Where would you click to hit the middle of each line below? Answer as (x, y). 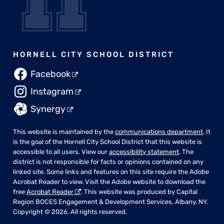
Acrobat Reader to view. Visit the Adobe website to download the (109, 182)
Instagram (52, 92)
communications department (159, 132)
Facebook (50, 74)
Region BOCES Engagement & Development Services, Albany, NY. (110, 202)
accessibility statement (144, 152)
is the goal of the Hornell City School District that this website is (107, 142)
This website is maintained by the (64, 132)
